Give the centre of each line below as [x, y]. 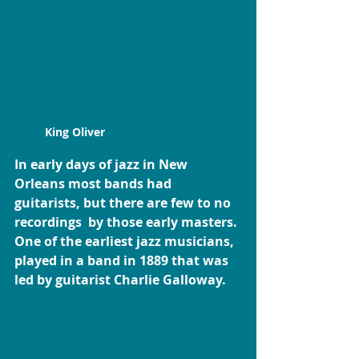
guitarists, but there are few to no [124, 203]
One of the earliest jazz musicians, [126, 242]
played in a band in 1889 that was [123, 261]
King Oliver [75, 132]
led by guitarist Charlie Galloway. [122, 280]
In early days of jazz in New [103, 165]
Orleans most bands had [95, 184]
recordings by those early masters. [127, 222]
